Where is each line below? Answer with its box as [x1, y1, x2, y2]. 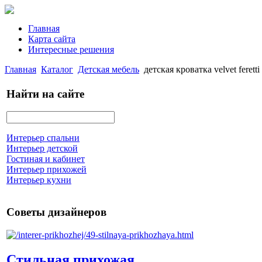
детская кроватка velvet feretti [144, 64, 260, 74]
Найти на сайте [6, 87, 84, 100]
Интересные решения [28, 44, 114, 54]
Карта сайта [28, 34, 75, 44]
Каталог [41, 64, 73, 74]
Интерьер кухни [6, 175, 71, 185]
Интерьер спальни [6, 133, 80, 143]
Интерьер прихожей [6, 164, 87, 175]
